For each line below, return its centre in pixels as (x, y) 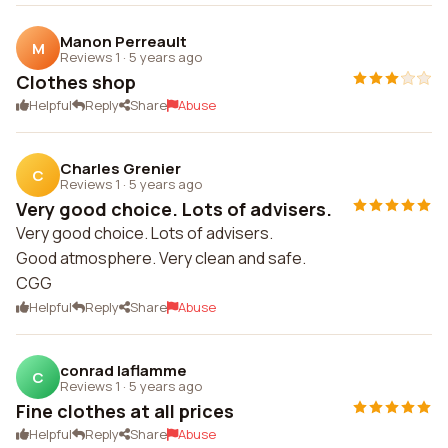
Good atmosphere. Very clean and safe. (161, 258)
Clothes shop (76, 82)
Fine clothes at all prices (125, 411)
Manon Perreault (123, 41)
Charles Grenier (120, 168)
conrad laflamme (123, 370)
